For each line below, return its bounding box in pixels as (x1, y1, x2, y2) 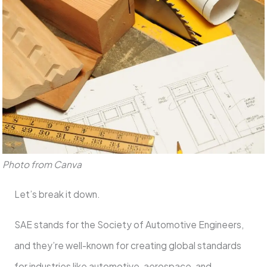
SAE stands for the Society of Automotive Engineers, (14, 218, 244, 230)
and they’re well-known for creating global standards (14, 239, 241, 251)
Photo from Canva (2, 158, 82, 170)
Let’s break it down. (14, 188, 102, 200)
